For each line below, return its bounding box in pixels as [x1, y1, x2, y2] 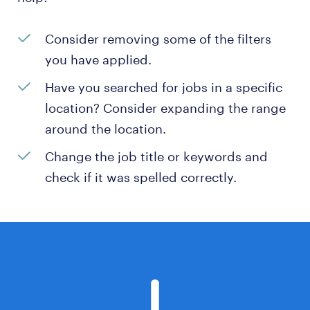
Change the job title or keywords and [45, 149, 268, 164]
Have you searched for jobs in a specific [45, 80, 282, 95]
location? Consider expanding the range [45, 100, 286, 116]
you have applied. [45, 52, 152, 67]
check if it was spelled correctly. [45, 170, 237, 185]
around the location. [45, 121, 166, 136]
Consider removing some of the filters [45, 31, 271, 46]
